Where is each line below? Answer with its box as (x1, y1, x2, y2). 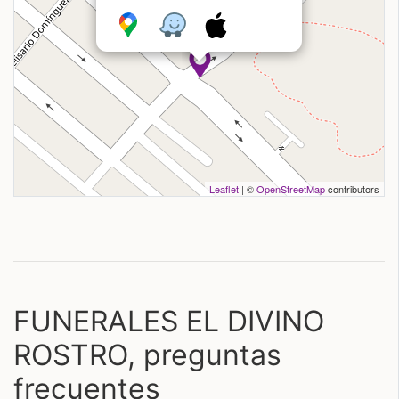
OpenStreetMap (256, 182, 325, 196)
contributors (325, 182, 379, 196)
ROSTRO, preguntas (13, 338, 281, 372)
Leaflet (209, 182, 239, 196)
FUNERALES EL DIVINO (13, 304, 324, 338)
